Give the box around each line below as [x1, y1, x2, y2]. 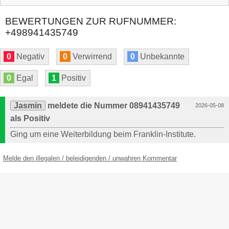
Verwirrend [71, 52, 112, 61]
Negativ [14, 52, 44, 61]
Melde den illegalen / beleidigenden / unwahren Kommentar [3, 154, 177, 163]
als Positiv [10, 114, 50, 123]
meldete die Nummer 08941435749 [45, 101, 180, 110]
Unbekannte [138, 52, 185, 61]
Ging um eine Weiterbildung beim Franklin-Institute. [10, 130, 196, 139]
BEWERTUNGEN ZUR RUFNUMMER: [5, 16, 176, 27]
